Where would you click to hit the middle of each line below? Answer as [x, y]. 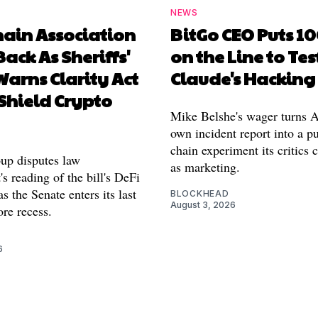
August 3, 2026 [203, 205]
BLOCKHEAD [200, 194]
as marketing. [205, 167]
